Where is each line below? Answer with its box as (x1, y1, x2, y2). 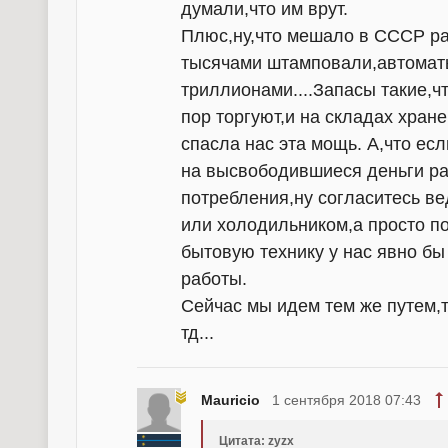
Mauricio (201, 392, 260, 408)
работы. (181, 269, 247, 289)
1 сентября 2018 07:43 (272, 392, 421, 408)
